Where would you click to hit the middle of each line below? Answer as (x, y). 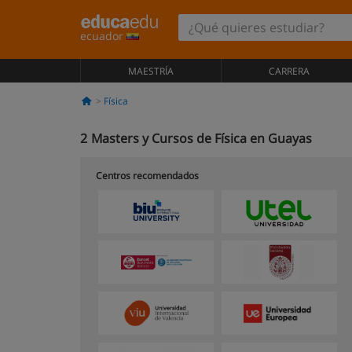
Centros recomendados (147, 176)
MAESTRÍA (150, 71)
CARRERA (289, 71)
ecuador (103, 36)
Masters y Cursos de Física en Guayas (202, 138)
